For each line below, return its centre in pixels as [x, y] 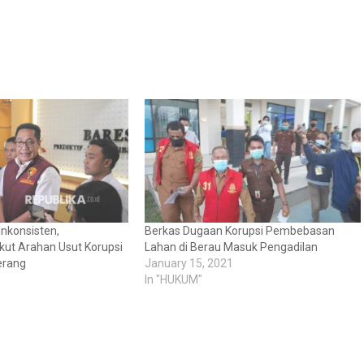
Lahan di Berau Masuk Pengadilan [231, 247]
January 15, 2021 [188, 264]
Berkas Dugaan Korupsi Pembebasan [239, 231]
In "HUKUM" [173, 280]
